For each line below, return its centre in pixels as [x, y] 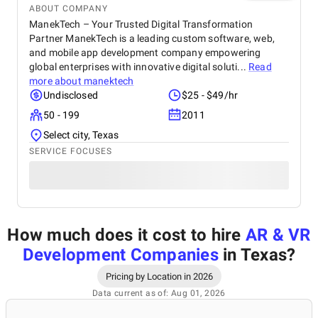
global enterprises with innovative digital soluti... [139, 67]
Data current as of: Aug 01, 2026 [159, 293]
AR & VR [278, 235]
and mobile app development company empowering [145, 53]
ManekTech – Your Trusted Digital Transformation [141, 24]
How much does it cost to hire [126, 235]
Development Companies [120, 255]
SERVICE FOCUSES [71, 151]
